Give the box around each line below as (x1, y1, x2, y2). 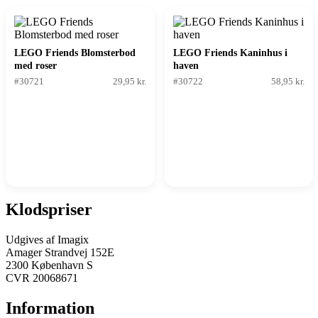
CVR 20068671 (6, 272, 78, 285)
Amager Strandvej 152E (6, 246, 114, 259)
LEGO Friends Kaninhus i (172, 48, 287, 59)
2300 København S (6, 259, 93, 272)
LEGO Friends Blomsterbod (14, 48, 136, 59)
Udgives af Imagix (6, 234, 89, 246)
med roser (14, 60, 57, 72)
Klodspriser (6, 200, 92, 219)
